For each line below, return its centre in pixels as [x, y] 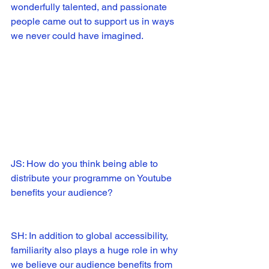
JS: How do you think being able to [86, 164]
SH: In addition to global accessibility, [91, 236]
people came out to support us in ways [94, 21]
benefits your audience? [62, 193]
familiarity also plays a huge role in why [95, 250]
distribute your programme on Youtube [92, 178]
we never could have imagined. [79, 35]
